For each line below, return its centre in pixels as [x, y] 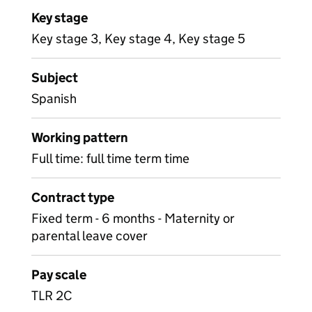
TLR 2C [52, 296]
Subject [55, 78]
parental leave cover [89, 236]
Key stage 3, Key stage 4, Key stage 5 [138, 39]
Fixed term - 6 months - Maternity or [133, 218]
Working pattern [80, 138]
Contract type [73, 197]
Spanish [54, 99]
